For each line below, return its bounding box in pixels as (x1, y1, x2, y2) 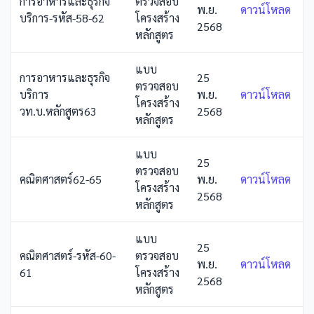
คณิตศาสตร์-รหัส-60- (20, 248, 116, 263)
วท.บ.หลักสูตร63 (20, 104, 97, 118)
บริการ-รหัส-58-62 (20, 11, 104, 25)
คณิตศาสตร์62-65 (20, 172, 102, 186)
